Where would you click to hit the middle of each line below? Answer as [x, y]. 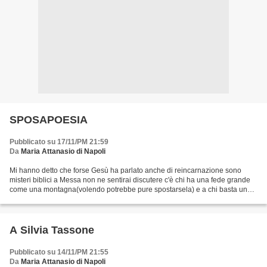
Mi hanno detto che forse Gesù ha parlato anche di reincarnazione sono [125, 170]
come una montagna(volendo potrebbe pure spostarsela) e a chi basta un [128, 190]
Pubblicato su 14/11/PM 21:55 [59, 252]
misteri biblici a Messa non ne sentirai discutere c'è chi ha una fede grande [130, 180]
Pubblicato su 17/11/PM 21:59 [59, 142]
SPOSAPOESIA [49, 120]
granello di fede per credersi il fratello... [72, 199]
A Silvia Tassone [52, 230]
